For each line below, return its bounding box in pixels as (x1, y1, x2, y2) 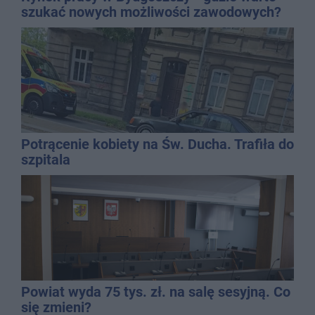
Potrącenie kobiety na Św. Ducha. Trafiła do (21, 135, 294, 153)
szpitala (21, 150, 70, 168)
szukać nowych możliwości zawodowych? (21, 3, 281, 20)
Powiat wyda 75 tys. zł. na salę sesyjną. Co (21, 283, 290, 300)
